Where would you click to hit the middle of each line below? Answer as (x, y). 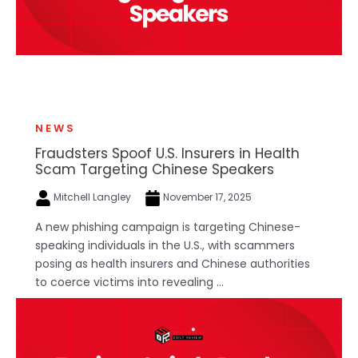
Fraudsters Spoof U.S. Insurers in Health (167, 154)
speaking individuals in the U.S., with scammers (165, 246)
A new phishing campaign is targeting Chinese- (168, 227)
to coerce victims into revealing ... (129, 282)
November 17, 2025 (206, 197)
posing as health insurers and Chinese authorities (173, 264)
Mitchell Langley (92, 197)
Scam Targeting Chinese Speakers (155, 170)
